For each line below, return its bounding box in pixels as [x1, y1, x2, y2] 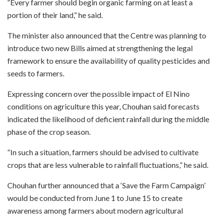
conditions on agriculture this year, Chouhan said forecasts [7, 101, 200, 111]
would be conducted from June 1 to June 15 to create [7, 193, 182, 202]
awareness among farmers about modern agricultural [7, 205, 183, 215]
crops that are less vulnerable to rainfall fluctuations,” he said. [7, 160, 208, 169]
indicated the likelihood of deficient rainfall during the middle [7, 114, 209, 124]
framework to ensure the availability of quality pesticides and [7, 55, 210, 65]
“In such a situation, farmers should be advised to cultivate [7, 147, 199, 157]
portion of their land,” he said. [7, 10, 103, 19]
